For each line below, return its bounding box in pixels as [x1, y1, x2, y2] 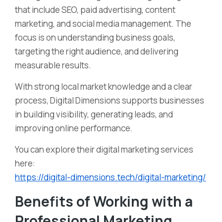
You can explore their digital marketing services [15, 144, 193, 155]
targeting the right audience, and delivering [15, 46, 178, 57]
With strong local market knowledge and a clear [15, 81, 192, 92]
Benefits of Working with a [15, 192, 193, 211]
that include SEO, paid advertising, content [15, 4, 175, 15]
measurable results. [15, 59, 91, 71]
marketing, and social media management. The [15, 18, 191, 29]
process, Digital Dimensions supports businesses [15, 95, 204, 106]
